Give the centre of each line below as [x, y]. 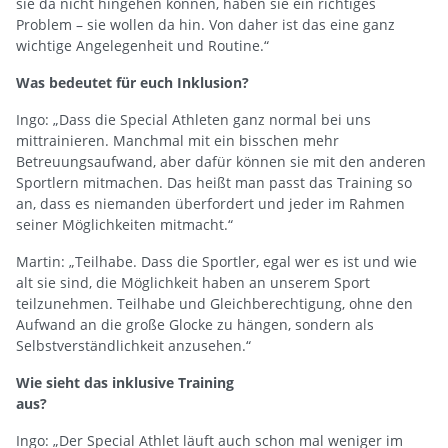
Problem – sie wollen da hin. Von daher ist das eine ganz [205, 24]
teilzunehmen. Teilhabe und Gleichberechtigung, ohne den [214, 303]
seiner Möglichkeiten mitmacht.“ [124, 224]
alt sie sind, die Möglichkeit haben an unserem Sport [193, 282]
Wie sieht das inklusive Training [125, 382]
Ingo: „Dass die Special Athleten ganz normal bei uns [193, 119]
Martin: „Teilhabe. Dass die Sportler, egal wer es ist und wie [216, 261]
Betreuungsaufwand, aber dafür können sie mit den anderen [221, 161]
